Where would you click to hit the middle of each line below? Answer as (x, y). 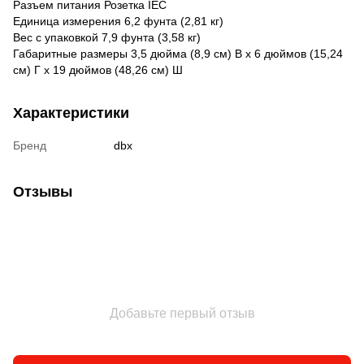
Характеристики (71, 113)
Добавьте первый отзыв (182, 313)
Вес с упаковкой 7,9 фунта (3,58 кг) (107, 37)
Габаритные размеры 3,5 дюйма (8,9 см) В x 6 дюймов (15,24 (178, 53)
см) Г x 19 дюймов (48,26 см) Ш (98, 69)
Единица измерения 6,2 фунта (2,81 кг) (118, 21)
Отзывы (43, 191)
